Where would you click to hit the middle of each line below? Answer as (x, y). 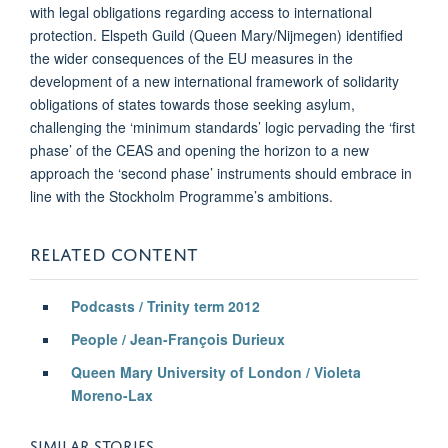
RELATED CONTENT (116, 250)
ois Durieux (245, 338)
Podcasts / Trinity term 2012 (165, 305)
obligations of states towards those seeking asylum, (192, 103)
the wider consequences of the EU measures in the (191, 57)
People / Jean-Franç (138, 338)
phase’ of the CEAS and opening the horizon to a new (199, 149)
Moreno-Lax (111, 394)
